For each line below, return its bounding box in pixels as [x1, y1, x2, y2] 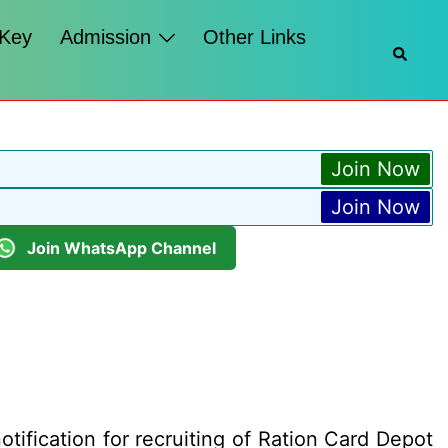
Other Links [203, 26, 307, 48]
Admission [60, 26, 152, 48]
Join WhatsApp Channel [27, 237, 216, 258]
